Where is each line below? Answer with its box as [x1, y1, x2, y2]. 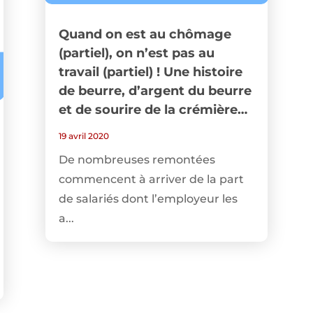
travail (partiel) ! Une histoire [58, 64, 242, 80]
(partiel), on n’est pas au [58, 45, 214, 61]
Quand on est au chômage [58, 27, 231, 43]
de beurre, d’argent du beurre [58, 83, 252, 99]
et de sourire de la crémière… [58, 102, 247, 118]
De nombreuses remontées [58, 153, 215, 167]
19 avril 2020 [58, 131, 109, 142]
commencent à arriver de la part [58, 173, 244, 187]
